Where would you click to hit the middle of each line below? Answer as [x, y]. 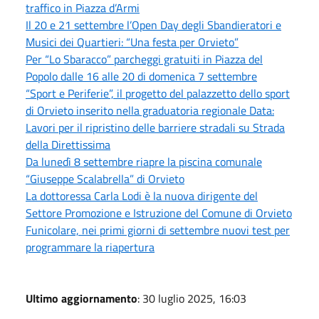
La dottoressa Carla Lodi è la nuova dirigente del [142, 195]
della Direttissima [68, 144]
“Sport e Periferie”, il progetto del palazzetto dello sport [158, 93]
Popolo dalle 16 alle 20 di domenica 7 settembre [141, 76]
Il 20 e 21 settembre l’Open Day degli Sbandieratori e [153, 25]
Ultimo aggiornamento [82, 298]
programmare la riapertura [90, 247]
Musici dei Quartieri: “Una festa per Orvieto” [132, 42]
